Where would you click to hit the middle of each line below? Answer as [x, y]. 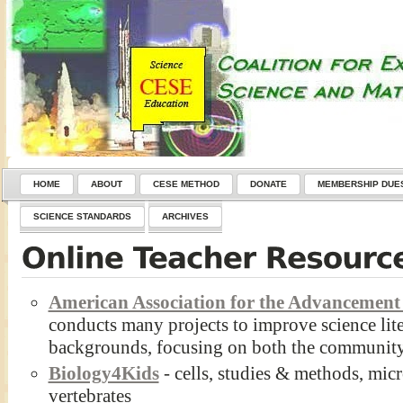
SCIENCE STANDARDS [82, 216]
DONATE [268, 184]
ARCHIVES [185, 216]
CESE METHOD [186, 184]
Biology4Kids [103, 374]
